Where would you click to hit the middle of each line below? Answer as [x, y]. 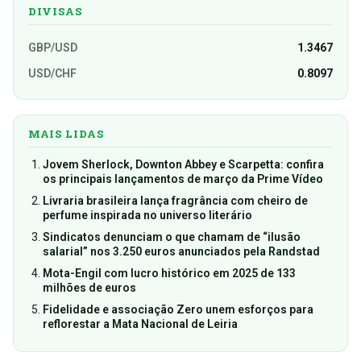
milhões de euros [89, 288]
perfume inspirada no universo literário [147, 216]
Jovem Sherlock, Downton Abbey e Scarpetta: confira [183, 165]
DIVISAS [56, 12]
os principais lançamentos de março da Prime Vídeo [183, 179]
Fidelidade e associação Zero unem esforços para [178, 310]
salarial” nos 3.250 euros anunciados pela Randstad [181, 252]
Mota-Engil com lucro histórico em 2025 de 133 [169, 274]
